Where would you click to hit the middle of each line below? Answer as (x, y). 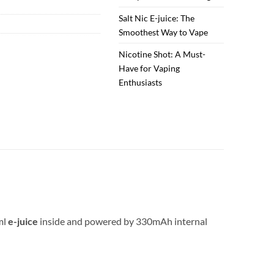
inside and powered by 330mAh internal (123, 221)
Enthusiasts (141, 83)
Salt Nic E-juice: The (157, 18)
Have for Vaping (150, 68)
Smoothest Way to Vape (164, 32)
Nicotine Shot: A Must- (162, 54)
